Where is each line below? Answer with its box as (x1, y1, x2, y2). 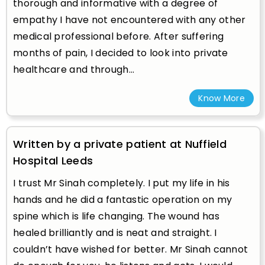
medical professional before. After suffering (13, 29, 224, 43)
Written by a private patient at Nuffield (13, 136, 227, 151)
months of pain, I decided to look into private (13, 46, 228, 60)
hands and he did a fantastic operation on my (13, 192, 232, 206)
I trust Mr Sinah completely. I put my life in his (13, 176, 230, 190)
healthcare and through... (13, 62, 135, 76)
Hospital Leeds (13, 153, 93, 168)
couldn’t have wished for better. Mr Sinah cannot (13, 242, 248, 256)
